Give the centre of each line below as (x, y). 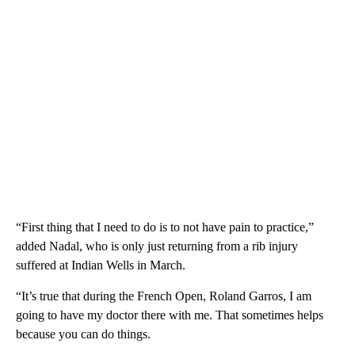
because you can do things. (83, 334)
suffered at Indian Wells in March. (101, 265)
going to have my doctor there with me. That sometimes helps (170, 315)
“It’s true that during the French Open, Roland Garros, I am (164, 296)
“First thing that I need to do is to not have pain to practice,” (165, 227)
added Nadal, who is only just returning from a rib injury (157, 246)
